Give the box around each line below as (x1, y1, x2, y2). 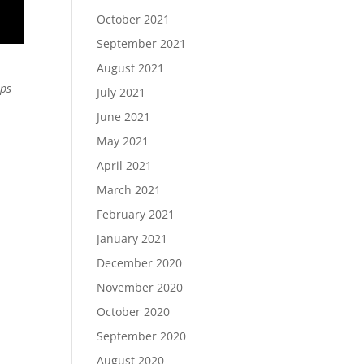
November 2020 (97, 279, 184, 295)
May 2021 (97, 133, 149, 149)
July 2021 (97, 84, 146, 100)
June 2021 (97, 109, 151, 124)
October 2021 (97, 11, 171, 27)
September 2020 (97, 328, 187, 344)
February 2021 (97, 206, 175, 222)
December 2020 (97, 255, 183, 271)
